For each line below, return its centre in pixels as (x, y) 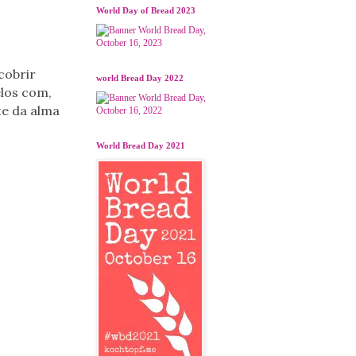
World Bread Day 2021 (140, 145)
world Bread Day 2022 (139, 77)
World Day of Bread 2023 (145, 10)
